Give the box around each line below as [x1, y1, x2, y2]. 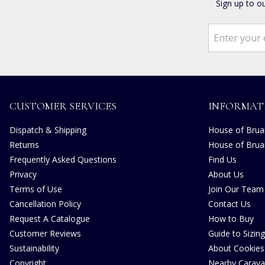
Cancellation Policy [9, 198, 81, 209]
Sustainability [9, 243, 59, 254]
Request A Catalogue [9, 213, 90, 224]
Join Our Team [208, 183, 264, 195]
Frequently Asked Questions [9, 154, 117, 165]
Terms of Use [9, 183, 62, 195]
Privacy [9, 169, 37, 180]
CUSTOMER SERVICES [9, 99, 117, 112]
